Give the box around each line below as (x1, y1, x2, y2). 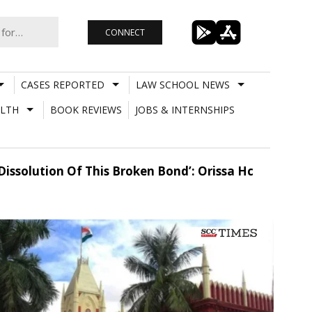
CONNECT (104, 26, 145, 38)
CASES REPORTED (20, 77, 104, 91)
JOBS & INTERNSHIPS (134, 102, 235, 116)
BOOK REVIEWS (49, 102, 122, 116)
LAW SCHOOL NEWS (135, 77, 230, 91)
